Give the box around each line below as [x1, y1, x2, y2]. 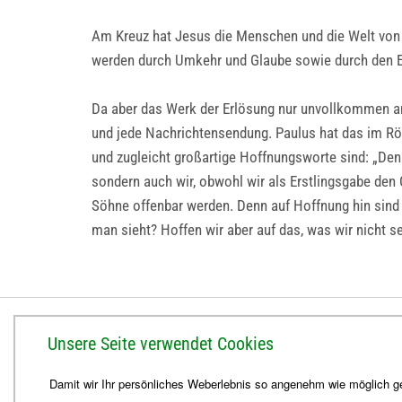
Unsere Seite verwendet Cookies [48, 333, 274, 355]
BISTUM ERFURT [92, 324, 200, 343]
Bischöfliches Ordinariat [92, 346, 237, 364]
